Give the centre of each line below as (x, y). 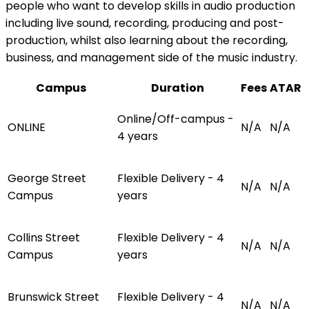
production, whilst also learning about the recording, (147, 40)
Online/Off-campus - (176, 119)
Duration (178, 88)
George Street (47, 178)
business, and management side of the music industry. (151, 57)
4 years (138, 136)
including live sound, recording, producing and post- (145, 23)
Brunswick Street (53, 297)
